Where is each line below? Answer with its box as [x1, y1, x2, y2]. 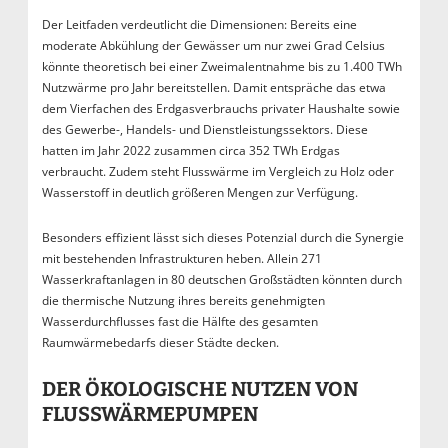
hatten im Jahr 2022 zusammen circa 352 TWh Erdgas [41, 141, 340, 159]
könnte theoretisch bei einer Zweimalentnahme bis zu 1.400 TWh [41, 57, 402, 75]
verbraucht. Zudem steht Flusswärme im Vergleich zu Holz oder [41, 162, 394, 180]
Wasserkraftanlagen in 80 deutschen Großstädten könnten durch [41, 270, 402, 288]
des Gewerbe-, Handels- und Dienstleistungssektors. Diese [41, 120, 368, 138]
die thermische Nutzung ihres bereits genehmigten [41, 291, 325, 309]
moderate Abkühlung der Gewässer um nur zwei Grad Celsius [41, 36, 385, 54]
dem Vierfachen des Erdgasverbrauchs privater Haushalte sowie [41, 99, 400, 117]
